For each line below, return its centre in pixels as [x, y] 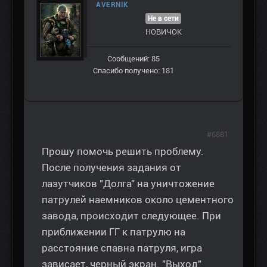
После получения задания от [111, 168]
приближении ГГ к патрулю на [114, 232]
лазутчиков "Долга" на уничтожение [128, 184]
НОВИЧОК [163, 32]
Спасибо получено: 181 [133, 71]
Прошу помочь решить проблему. [123, 152]
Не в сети [163, 19]
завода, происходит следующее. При [131, 216]
